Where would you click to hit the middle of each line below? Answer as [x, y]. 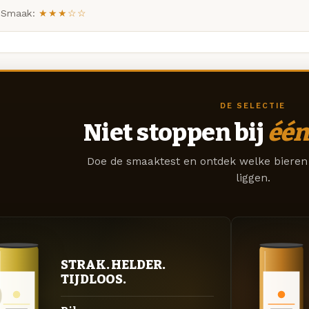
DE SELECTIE [253, 106]
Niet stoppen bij [175, 133]
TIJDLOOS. [94, 279]
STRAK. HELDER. [113, 265]
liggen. [253, 178]
